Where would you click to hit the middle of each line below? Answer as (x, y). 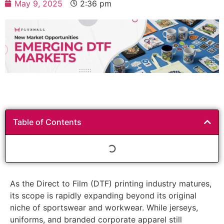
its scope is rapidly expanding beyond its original (103, 195)
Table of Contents (47, 122)
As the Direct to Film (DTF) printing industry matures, (111, 183)
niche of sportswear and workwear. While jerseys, (104, 207)
